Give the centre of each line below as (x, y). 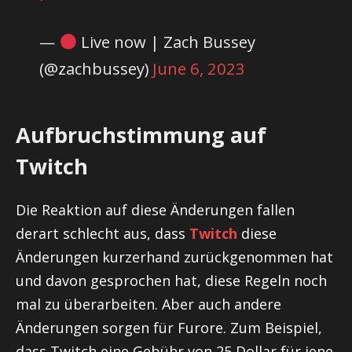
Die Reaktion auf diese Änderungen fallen (155, 210)
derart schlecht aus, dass (103, 234)
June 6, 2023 (199, 69)
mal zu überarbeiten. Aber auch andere (148, 304)
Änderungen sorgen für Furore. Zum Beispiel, (169, 328)
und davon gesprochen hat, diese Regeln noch (171, 281)
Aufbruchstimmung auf (141, 135)
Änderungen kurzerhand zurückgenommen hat (174, 257)
